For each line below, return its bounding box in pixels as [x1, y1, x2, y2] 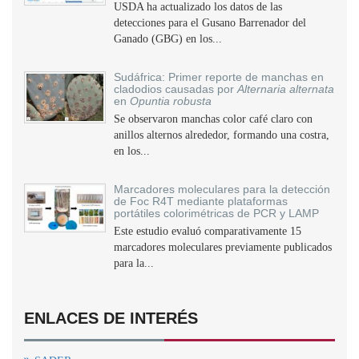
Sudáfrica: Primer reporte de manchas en [114, 71, 324, 83]
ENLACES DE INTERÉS [24, 309, 198, 327]
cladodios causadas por [114, 83, 237, 95]
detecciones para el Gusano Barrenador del [114, 17, 306, 29]
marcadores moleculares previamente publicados [114, 241, 332, 253]
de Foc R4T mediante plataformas [114, 195, 288, 208]
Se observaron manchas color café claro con [114, 113, 313, 125]
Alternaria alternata [237, 83, 334, 95]
